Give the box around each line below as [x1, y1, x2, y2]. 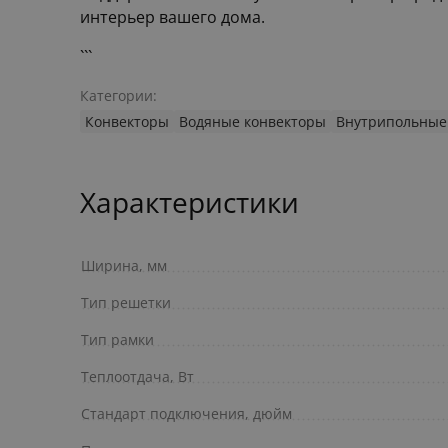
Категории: [80, 86, 157, 106]
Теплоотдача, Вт [81, 367, 194, 387]
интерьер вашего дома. [80, 6, 265, 29]
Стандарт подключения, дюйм [81, 404, 292, 424]
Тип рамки [81, 330, 154, 350]
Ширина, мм [81, 256, 167, 276]
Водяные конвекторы [179, 112, 326, 132]
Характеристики [80, 183, 299, 222]
